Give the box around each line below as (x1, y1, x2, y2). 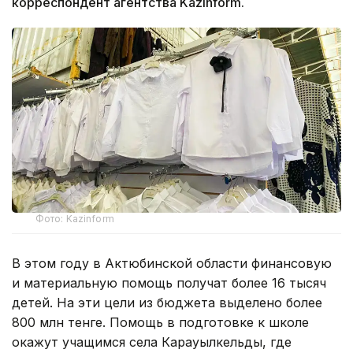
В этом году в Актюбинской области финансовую (12, 255, 332, 272)
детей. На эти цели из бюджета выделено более (12, 295, 322, 311)
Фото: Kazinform (35, 213, 114, 225)
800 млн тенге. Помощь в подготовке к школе (12, 314, 309, 331)
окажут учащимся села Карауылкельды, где (12, 334, 292, 351)
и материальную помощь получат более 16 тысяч (12, 275, 326, 292)
